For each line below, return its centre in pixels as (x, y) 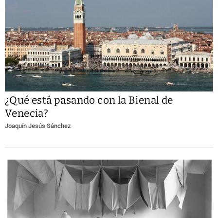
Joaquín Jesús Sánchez (38, 126)
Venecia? (27, 114)
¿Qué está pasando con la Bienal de (89, 100)
